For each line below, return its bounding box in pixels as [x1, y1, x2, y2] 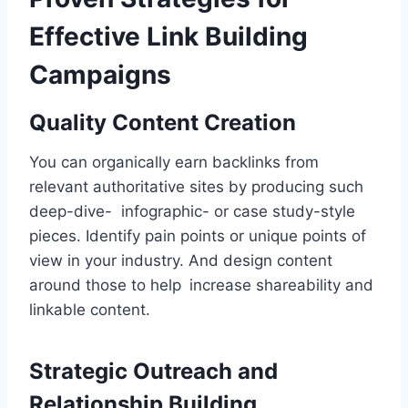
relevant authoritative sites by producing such [29, 178, 372, 197]
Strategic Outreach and [29, 358, 278, 385]
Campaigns [29, 59, 171, 91]
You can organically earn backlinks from [29, 153, 319, 172]
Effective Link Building [29, 21, 308, 53]
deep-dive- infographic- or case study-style [29, 202, 355, 221]
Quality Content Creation [29, 109, 296, 137]
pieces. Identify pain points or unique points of [29, 227, 366, 246]
